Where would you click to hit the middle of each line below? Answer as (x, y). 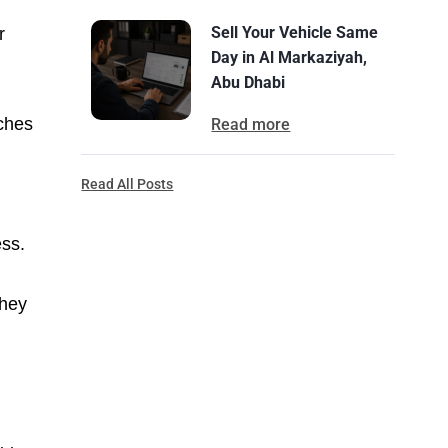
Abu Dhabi (248, 82)
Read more (251, 124)
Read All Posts (127, 184)
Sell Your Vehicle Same (295, 32)
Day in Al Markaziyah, (289, 57)
